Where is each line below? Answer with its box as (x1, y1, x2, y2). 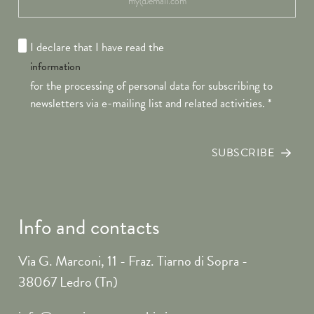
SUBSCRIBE (211, 144, 275, 162)
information (29, 57, 81, 75)
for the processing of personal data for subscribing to (29, 76, 273, 95)
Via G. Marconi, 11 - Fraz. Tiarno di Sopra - (18, 250, 248, 271)
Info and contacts (18, 211, 161, 243)
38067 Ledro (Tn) (18, 271, 118, 292)
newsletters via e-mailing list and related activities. (29, 94, 268, 112)
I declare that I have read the (29, 38, 164, 56)
